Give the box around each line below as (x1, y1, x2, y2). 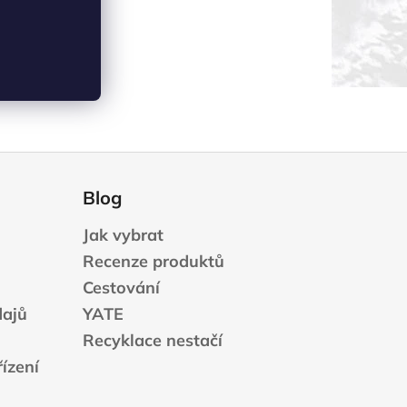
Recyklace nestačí (82, 329, 223, 351)
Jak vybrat (82, 223, 164, 245)
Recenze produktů (82, 250, 224, 272)
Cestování (82, 276, 160, 298)
